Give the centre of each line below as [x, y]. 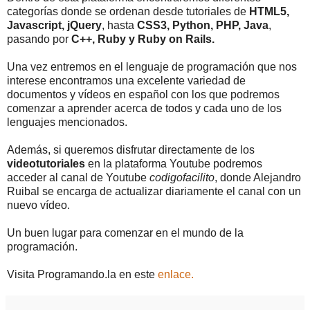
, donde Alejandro [258, 177]
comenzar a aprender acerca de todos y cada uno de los [144, 108]
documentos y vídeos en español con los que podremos [143, 94]
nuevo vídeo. [38, 205]
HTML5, [269, 11]
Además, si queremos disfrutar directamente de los [131, 149]
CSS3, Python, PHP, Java [203, 25]
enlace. [176, 274]
